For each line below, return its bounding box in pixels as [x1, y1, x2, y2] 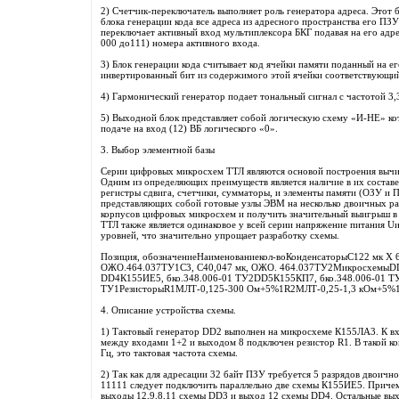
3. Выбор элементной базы [101, 144, 215, 155]
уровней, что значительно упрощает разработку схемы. [101, 230, 339, 240]
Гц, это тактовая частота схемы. [101, 347, 238, 358]
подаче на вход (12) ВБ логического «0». [101, 123, 278, 134]
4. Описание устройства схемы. [101, 305, 236, 315]
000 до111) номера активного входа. [101, 37, 260, 48]
